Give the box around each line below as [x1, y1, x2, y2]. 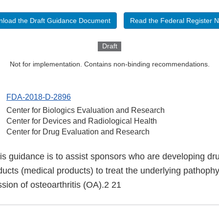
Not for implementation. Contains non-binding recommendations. [9, 60, 210, 68]
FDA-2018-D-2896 [6, 93, 71, 102]
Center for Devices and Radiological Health [6, 117, 157, 126]
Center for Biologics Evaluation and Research [6, 106, 165, 115]
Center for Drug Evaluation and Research [6, 128, 150, 136]
